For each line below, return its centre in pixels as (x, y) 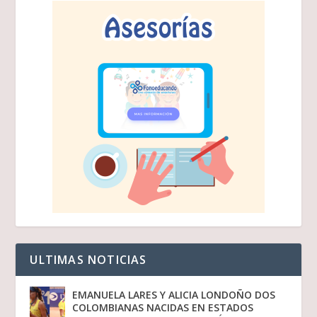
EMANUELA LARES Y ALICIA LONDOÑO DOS (174, 295)
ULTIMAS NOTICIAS (88, 260)
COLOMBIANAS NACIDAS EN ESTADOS (163, 308)
